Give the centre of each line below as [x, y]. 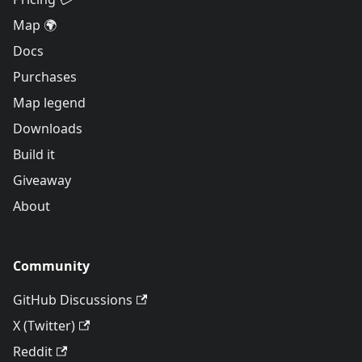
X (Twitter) [44, 326]
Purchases [45, 77]
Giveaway [42, 180]
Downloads [48, 128]
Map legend [49, 103]
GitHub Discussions [73, 300]
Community [51, 266]
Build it [34, 154]
